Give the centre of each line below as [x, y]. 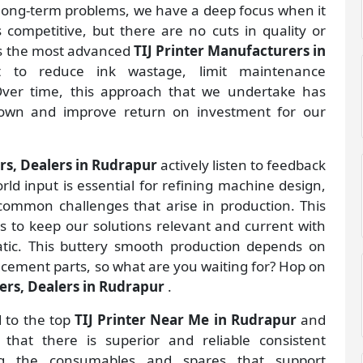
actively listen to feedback [243, 165]
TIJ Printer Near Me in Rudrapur [188, 320]
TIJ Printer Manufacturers [221, 51]
